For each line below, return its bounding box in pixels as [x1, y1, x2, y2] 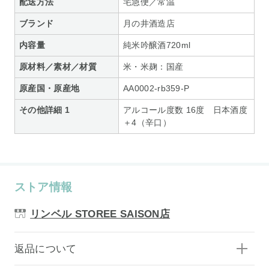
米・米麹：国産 [123, 61, 184, 71]
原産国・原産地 [19, 83, 80, 93]
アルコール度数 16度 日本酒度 [123, 104, 248, 115]
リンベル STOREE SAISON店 [30, 208, 171, 220]
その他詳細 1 [19, 104, 70, 115]
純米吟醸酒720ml [123, 40, 191, 50]
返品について [14, 243, 77, 255]
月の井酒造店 [123, 18, 175, 28]
